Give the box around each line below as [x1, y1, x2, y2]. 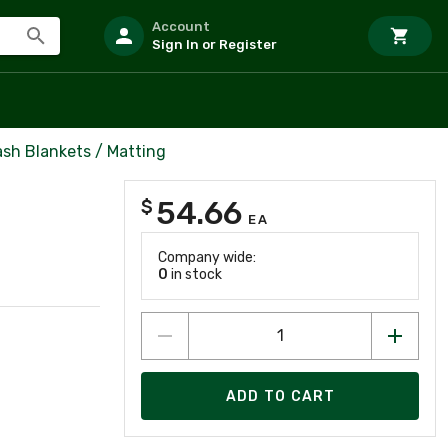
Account [152, 19, 210, 34]
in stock [168, 266, 222, 283]
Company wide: [158, 249, 256, 266]
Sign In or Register [152, 37, 277, 52]
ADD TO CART [225, 387, 336, 405]
